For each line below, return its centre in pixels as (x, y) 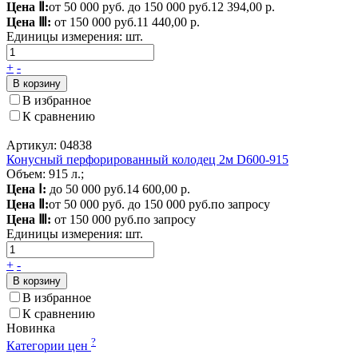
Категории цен (49, 345)
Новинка (31, 328)
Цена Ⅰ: (26, 189)
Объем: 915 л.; (45, 173)
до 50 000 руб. (86, 189)
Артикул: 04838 (49, 145)
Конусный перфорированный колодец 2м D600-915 (147, 159)
